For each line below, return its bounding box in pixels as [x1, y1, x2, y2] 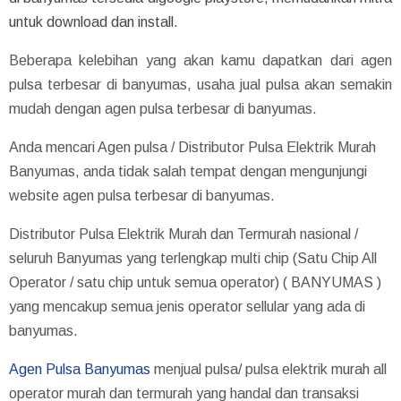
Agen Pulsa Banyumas [9, 361, 150, 377]
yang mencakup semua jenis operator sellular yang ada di [9, 298, 365, 314]
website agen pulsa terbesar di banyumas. [9, 187, 275, 203]
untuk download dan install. [9, 13, 178, 30]
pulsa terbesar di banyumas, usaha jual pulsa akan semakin [9, 76, 392, 92]
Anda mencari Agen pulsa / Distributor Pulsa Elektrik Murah [9, 139, 376, 155]
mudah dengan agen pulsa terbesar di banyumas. [9, 100, 317, 116]
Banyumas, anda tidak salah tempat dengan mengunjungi [9, 163, 367, 179]
